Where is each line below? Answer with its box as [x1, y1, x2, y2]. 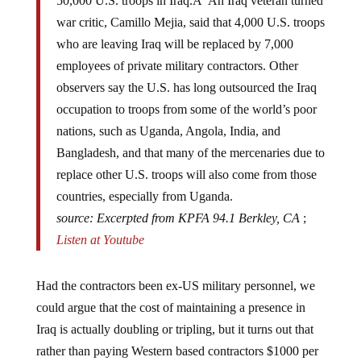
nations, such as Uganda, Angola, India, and [56, 111, 280, 125]
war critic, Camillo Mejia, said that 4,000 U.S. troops [56, 2, 325, 16]
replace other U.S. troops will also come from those [56, 155, 317, 168]
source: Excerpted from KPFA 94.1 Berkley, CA [56, 198, 300, 212]
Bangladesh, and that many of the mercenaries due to [56, 133, 325, 147]
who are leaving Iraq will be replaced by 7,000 [56, 24, 293, 38]
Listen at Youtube [56, 220, 144, 234]
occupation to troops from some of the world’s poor [56, 89, 317, 103]
